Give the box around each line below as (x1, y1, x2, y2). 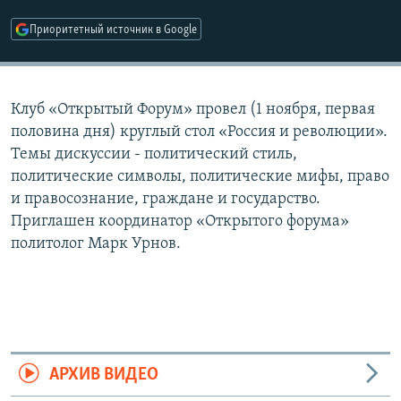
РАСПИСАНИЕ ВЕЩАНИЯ (16, 8, 182, 25)
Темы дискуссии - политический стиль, (11, 146, 297, 164)
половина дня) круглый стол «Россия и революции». (11, 124, 388, 141)
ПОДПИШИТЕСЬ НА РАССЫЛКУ (16, 40, 229, 57)
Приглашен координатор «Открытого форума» (11, 213, 349, 231)
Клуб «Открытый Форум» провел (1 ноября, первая (11, 101, 375, 119)
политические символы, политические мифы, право (11, 168, 389, 186)
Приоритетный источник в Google (30, 24, 197, 37)
